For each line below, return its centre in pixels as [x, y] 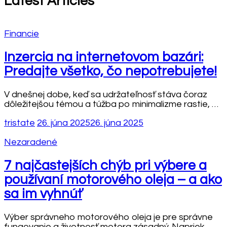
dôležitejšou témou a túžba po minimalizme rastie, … [111, 104]
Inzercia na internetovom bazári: [104, 57]
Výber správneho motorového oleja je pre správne [108, 217]
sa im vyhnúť [43, 194]
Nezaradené [31, 142]
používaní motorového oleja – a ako [113, 180]
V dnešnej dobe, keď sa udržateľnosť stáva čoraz [106, 95]
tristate [20, 123]
